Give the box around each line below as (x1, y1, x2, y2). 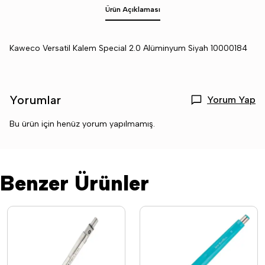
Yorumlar (9, 93, 62, 107)
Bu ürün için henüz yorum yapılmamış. (9, 119, 155, 129)
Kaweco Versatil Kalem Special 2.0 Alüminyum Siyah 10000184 (9, 43, 247, 53)
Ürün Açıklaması (105, 5, 160, 14)
